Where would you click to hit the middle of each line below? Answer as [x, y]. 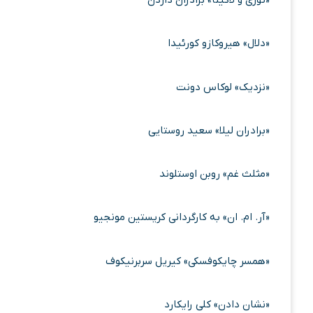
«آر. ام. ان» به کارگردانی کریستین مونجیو [182, 218]
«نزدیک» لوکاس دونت [223, 87]
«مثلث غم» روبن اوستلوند [214, 174]
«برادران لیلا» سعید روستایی [209, 130]
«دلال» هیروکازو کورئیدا [219, 44]
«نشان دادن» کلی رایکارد [217, 304]
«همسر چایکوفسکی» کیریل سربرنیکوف [188, 261]
